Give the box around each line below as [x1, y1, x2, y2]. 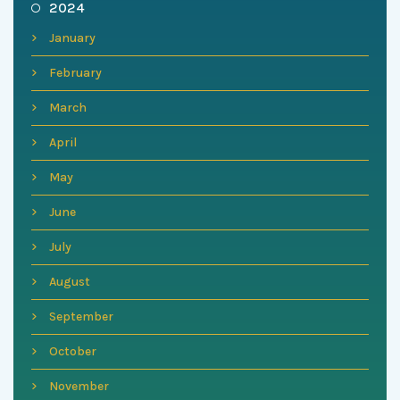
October [49, 344, 96, 360]
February [49, 65, 102, 81]
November [49, 379, 109, 395]
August [49, 274, 90, 290]
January [49, 30, 96, 46]
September [49, 309, 113, 325]
